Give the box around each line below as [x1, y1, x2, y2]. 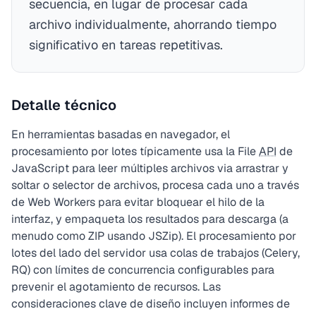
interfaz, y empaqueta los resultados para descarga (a [11, 212, 288, 226]
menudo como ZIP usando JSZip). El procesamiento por [11, 229, 296, 243]
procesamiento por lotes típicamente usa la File [11, 144, 259, 159]
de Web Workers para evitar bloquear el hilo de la [11, 195, 265, 209]
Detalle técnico [11, 96, 116, 114]
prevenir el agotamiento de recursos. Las [11, 279, 221, 294]
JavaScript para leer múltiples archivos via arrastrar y [11, 161, 288, 176]
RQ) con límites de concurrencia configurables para [11, 262, 274, 277]
